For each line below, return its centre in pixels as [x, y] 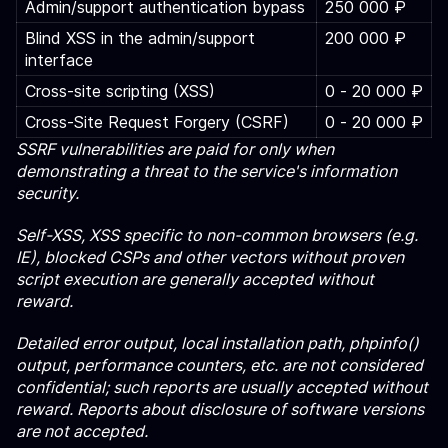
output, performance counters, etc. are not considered [219, 365]
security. [47, 193]
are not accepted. [82, 431]
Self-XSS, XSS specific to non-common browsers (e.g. [217, 235]
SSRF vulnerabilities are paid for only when [175, 149]
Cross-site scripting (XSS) [120, 91]
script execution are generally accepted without [195, 279]
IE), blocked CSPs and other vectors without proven [210, 257]
